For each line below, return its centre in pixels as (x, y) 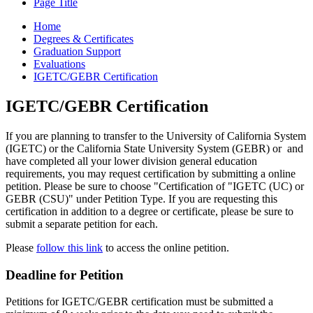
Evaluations (59, 64)
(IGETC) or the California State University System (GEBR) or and (154, 148)
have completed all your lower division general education (131, 161)
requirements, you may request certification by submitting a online (151, 173)
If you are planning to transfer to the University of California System (156, 136)
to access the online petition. (166, 247)
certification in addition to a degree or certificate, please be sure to (150, 211)
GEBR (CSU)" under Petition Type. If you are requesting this (141, 198)
